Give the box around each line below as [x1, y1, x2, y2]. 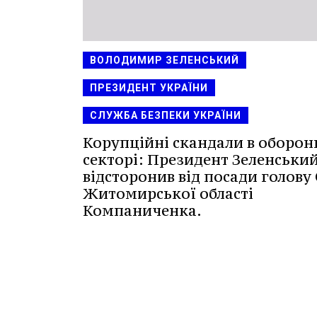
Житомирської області [83, 183, 253, 203]
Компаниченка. [83, 200, 202, 220]
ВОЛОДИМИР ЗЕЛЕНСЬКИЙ [90, 54, 239, 66]
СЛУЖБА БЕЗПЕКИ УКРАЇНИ [90, 109, 241, 121]
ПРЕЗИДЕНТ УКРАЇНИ [90, 81, 208, 93]
